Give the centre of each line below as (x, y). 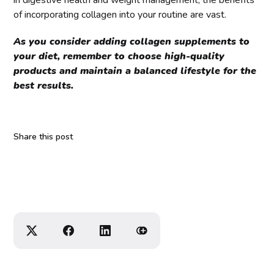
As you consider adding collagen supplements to (132, 41)
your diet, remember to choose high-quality (119, 56)
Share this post (43, 136)
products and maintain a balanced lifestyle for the (135, 71)
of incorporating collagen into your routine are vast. (120, 14)
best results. (44, 85)
